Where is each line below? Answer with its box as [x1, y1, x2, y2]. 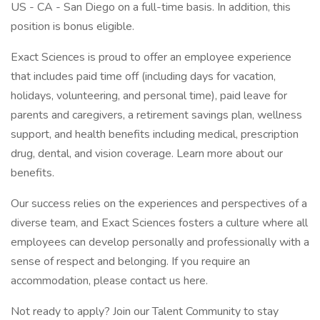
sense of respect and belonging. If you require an [11, 254, 250, 269]
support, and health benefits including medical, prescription [11, 126, 299, 142]
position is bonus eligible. [11, 19, 134, 34]
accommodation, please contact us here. [11, 273, 208, 289]
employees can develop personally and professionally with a [11, 234, 309, 250]
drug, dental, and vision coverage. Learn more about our [11, 146, 283, 161]
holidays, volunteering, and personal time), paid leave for [11, 88, 287, 104]
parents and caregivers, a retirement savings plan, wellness [11, 107, 302, 123]
